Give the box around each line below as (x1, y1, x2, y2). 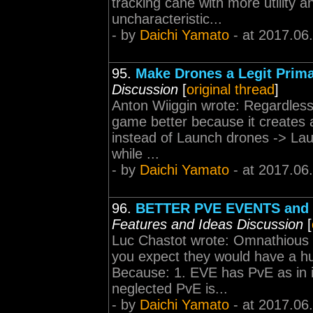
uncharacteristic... (112, 11, 222, 27)
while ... (112, 146, 159, 161)
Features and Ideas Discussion (112, 217, 303, 232)
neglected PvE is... (112, 281, 228, 296)
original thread (187, 82, 275, 97)
